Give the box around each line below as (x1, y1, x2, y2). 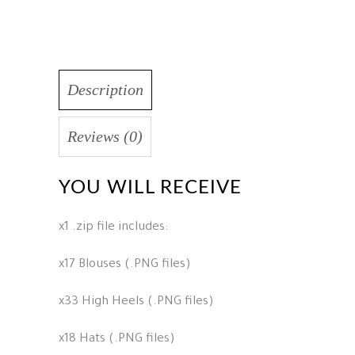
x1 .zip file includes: (59, 220, 168, 235)
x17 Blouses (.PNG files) (59, 258, 191, 272)
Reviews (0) (67, 127, 143, 145)
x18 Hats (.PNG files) (59, 332, 175, 346)
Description (67, 80, 143, 98)
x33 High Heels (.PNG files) (59, 295, 214, 309)
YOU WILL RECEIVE (59, 177, 242, 197)
